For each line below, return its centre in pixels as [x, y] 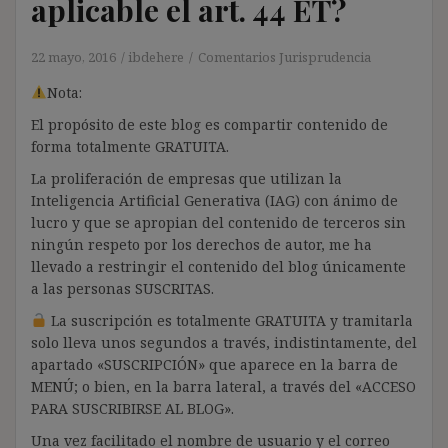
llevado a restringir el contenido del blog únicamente [218, 266]
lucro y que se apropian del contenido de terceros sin [218, 222]
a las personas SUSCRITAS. [122, 288]
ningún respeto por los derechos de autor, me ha [201, 244]
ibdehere [156, 56]
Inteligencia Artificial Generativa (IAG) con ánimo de [214, 200]
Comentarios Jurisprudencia [284, 56]
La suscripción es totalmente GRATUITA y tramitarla [229, 320]
